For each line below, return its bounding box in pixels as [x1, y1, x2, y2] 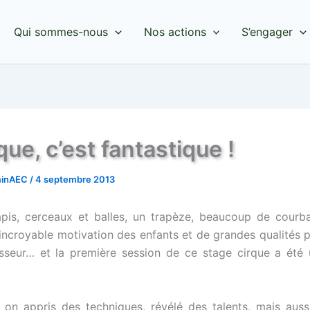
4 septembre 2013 [35, 174, 115, 185]
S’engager [241, 25, 293, 39]
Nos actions [143, 25, 206, 39]
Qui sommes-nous [14, 25, 109, 39]
